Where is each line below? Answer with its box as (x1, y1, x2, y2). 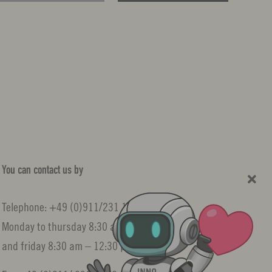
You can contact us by (1, 165, 83, 177)
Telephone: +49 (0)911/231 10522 (1, 200, 149, 214)
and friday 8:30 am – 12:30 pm (1, 239, 134, 253)
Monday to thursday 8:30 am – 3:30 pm (1, 219, 169, 234)
